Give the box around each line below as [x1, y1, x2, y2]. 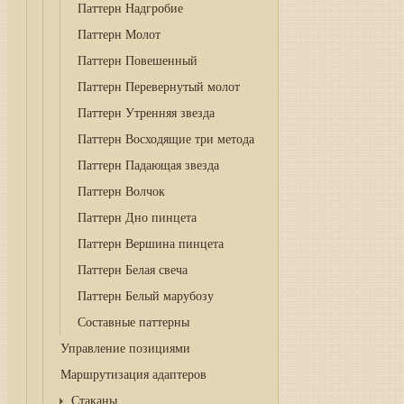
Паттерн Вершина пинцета [77, 237, 224, 251]
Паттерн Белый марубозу [77, 289, 214, 303]
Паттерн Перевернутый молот [77, 80, 240, 94]
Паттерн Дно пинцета [77, 211, 197, 225]
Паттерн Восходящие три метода [77, 133, 254, 146]
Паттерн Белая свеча [77, 263, 188, 277]
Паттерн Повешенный [77, 54, 197, 68]
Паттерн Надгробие [77, 2, 183, 15]
